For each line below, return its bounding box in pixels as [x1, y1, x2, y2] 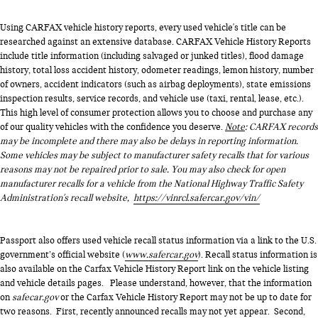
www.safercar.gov [125, 248, 198, 261]
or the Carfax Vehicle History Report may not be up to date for [58, 291, 312, 303]
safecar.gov [12, 291, 58, 303]
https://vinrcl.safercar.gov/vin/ [133, 192, 260, 204]
